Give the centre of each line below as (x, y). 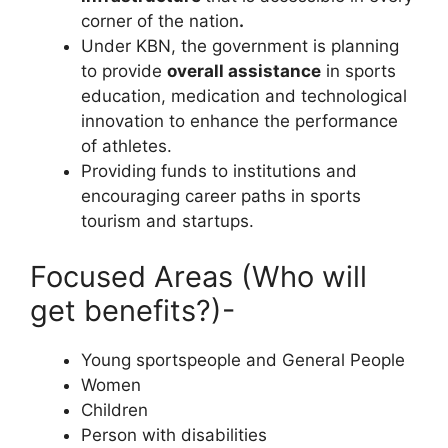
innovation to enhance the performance (239, 121)
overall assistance (244, 71)
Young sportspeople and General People (243, 359)
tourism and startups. (167, 221)
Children (114, 409)
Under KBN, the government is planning (240, 46)
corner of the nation (160, 21)
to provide (124, 71)
